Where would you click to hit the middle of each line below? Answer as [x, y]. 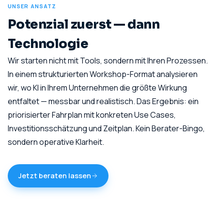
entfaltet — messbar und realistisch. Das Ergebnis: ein [103, 101]
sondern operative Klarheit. [56, 142]
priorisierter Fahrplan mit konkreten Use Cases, [92, 115]
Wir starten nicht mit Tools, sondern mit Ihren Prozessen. [108, 61]
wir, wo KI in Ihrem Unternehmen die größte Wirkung [97, 88]
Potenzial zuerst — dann [84, 24]
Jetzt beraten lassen [55, 176]
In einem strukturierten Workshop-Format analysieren [103, 74]
